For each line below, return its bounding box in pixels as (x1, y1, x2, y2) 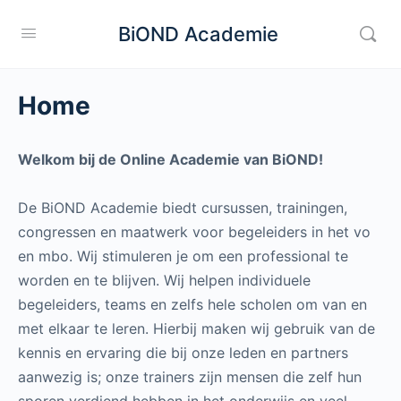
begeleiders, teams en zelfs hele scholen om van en (18, 295, 367, 313)
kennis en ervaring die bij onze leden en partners (18, 344, 348, 362)
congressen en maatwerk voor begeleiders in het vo (18, 223, 371, 241)
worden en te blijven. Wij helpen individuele (18, 271, 311, 289)
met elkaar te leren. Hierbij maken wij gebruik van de (18, 320, 375, 337)
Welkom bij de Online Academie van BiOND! (18, 150, 323, 168)
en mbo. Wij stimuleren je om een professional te (18, 247, 348, 265)
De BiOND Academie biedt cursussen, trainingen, (18, 199, 347, 217)
